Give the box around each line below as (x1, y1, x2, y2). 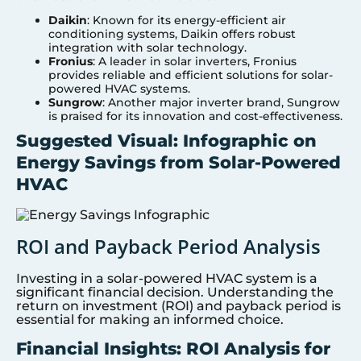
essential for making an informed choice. (16, 311, 284, 327)
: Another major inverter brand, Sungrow (102, 95, 340, 110)
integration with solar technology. (48, 40, 247, 56)
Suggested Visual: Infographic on (16, 131, 317, 151)
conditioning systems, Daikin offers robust (48, 27, 296, 42)
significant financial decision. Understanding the (16, 284, 334, 300)
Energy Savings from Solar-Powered (16, 152, 341, 173)
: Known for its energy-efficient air (87, 13, 286, 28)
